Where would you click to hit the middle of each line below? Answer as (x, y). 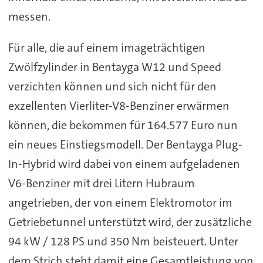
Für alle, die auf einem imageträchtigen (107, 48)
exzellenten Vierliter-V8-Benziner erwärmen (119, 106)
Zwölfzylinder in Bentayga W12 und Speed (114, 67)
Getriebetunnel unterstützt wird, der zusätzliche (130, 222)
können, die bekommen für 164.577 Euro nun (123, 125)
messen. (29, 17)
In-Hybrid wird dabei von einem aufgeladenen (124, 164)
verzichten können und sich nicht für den (112, 87)
